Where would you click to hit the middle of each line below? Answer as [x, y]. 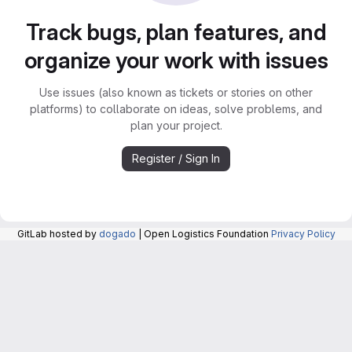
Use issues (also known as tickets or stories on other [176, 92]
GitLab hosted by [58, 234]
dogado [117, 234]
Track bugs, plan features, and [176, 32]
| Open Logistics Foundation [203, 234]
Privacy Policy [303, 234]
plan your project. [176, 125]
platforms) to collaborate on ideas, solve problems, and [176, 109]
